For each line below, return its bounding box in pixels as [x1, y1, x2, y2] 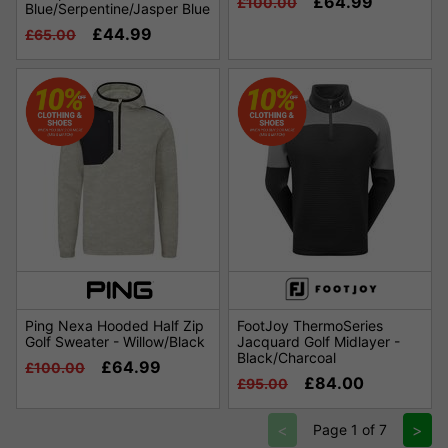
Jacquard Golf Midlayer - [237, 333, 400, 351]
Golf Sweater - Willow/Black [25, 333, 205, 351]
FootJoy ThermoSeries [237, 317, 383, 335]
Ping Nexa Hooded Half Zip [25, 317, 204, 335]
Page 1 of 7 [313, 421, 387, 439]
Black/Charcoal [237, 349, 336, 367]
